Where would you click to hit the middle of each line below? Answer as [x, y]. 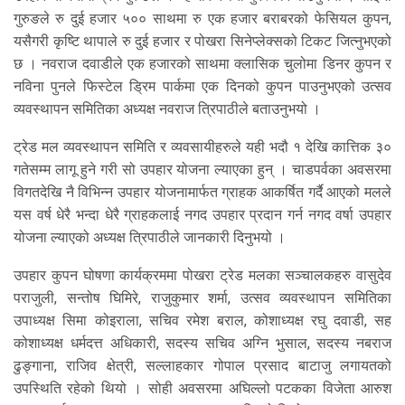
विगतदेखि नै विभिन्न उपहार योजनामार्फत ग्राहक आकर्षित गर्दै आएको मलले [202, 193]
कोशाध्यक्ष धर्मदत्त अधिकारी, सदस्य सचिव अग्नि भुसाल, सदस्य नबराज [202, 344]
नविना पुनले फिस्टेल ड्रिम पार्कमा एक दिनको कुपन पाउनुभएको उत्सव [202, 87]
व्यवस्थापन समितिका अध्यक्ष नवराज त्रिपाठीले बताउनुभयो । [167, 109]
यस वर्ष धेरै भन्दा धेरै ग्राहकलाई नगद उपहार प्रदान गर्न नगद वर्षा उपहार [202, 215]
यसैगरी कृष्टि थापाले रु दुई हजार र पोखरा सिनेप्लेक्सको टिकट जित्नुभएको [202, 42]
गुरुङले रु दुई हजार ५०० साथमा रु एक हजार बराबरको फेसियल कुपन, [202, 19]
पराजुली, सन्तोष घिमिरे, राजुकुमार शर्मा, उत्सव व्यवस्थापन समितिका [202, 298]
